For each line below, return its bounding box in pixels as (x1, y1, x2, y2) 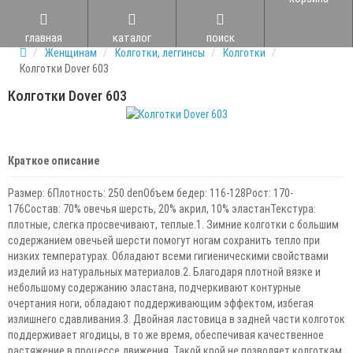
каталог (113, 31, 151, 45)
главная (25, 31, 62, 45)
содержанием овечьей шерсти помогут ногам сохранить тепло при (8, 234, 320, 247)
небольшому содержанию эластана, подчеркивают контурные (8, 281, 301, 294)
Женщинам (45, 46, 97, 59)
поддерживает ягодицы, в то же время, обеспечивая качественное (8, 329, 324, 341)
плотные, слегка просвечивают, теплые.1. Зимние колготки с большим (8, 218, 339, 231)
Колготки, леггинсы (115, 46, 205, 59)
